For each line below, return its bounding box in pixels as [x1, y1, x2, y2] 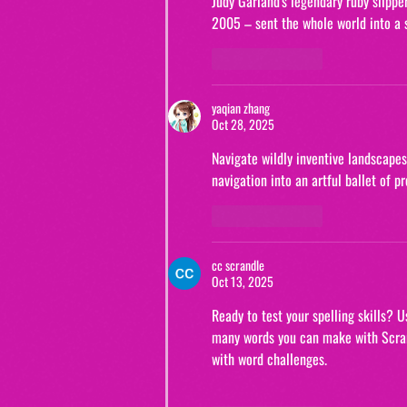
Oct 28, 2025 [212, 114, 274, 134]
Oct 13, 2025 [212, 272, 273, 292]
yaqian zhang [212, 98, 270, 118]
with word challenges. [212, 348, 327, 371]
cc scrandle [212, 255, 264, 275]
